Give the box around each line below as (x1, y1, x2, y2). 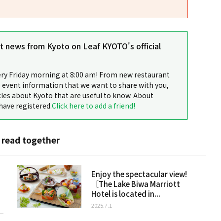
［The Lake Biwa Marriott (91, 178, 181, 189)
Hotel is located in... (91, 188, 161, 199)
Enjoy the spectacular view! (91, 168, 187, 179)
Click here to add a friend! (52, 100, 135, 110)
